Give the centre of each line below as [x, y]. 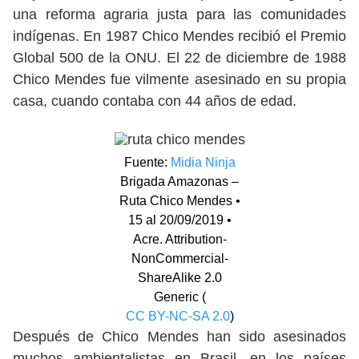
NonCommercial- [179, 258]
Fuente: [147, 162]
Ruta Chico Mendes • [179, 201]
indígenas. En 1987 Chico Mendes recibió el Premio [179, 36]
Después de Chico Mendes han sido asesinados [179, 337]
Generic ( [179, 297]
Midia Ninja [203, 162]
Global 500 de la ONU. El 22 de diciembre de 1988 [179, 58]
